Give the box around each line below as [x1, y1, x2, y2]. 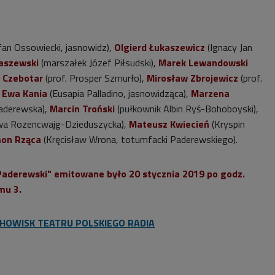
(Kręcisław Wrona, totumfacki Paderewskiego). [41, 131, 238, 147]
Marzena [191, 85, 230, 101]
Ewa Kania [2, 85, 47, 101]
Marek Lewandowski [158, 55, 248, 70]
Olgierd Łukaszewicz [114, 39, 205, 55]
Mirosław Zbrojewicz [147, 70, 238, 85]
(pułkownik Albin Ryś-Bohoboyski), [115, 101, 258, 116]
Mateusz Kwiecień [129, 116, 209, 131]
